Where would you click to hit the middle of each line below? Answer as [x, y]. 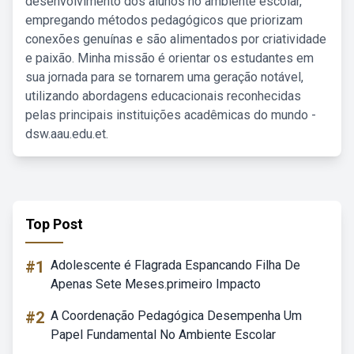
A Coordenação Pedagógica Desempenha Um [176, 316]
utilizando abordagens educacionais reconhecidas [163, 96]
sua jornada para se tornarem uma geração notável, [164, 77]
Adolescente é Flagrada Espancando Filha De [175, 265]
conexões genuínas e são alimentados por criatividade [176, 39]
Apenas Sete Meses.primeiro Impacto [156, 284]
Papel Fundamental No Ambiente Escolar [163, 335]
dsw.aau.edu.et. [67, 134]
